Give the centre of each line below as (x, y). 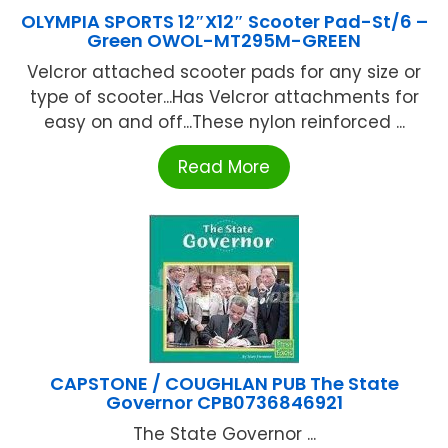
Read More (224, 166)
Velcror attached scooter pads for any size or (224, 71)
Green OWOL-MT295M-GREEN (224, 40)
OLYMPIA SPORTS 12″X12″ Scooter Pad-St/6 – (224, 21)
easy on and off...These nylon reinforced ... (224, 121)
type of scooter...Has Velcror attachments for (224, 96)
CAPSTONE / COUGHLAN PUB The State (224, 383)
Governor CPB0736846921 (224, 402)
